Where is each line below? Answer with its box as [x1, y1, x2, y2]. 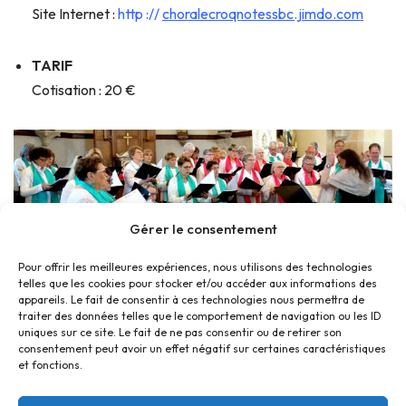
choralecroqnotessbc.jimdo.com [162, 4, 363, 23]
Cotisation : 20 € [32, 80, 136, 99]
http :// [115, 4, 162, 23]
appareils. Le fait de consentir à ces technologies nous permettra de [18, 293, 364, 306]
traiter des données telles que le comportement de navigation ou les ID [18, 309, 382, 323]
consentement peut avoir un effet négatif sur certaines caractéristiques [18, 342, 386, 355]
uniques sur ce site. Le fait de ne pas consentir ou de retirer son [18, 325, 342, 339]
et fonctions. [18, 358, 82, 372]
